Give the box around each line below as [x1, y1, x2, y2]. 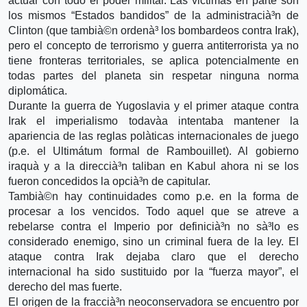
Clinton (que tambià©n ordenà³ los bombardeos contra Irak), [8, 24, 299, 36]
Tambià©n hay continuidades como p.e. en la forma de [8, 190, 299, 202]
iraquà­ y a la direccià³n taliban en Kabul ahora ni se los [8, 160, 299, 172]
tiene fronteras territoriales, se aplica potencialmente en [8, 54, 299, 66]
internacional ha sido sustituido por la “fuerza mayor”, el [8, 265, 299, 278]
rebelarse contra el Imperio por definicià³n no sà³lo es [8, 220, 299, 232]
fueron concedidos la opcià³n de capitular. [8, 175, 210, 187]
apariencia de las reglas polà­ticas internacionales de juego [8, 130, 299, 142]
